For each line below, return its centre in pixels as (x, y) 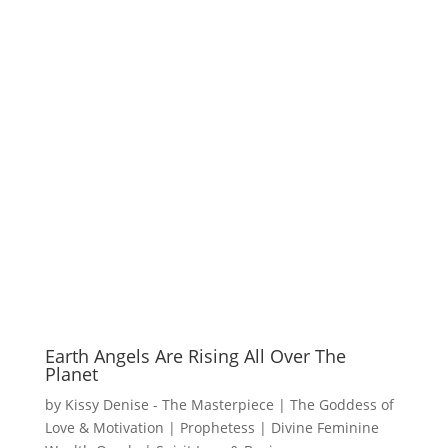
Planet (71, 373)
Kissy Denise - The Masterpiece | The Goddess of (229, 404)
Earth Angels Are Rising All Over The (195, 355)
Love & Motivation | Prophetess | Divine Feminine (211, 427)
